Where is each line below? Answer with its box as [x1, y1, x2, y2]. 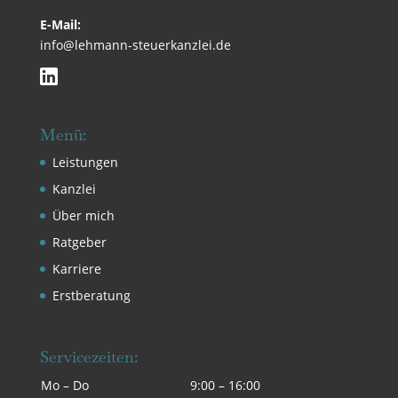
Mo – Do [40, 376, 89, 394]
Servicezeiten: [39, 346, 138, 367]
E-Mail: [39, 16, 81, 34]
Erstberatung [52, 287, 131, 305]
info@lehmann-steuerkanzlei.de [39, 36, 231, 54]
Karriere [52, 260, 101, 278]
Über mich [52, 207, 115, 225]
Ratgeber [52, 234, 107, 251]
